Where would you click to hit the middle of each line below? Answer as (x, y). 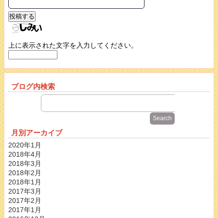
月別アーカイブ (37, 133)
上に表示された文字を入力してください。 (73, 45)
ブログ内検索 (33, 87)
